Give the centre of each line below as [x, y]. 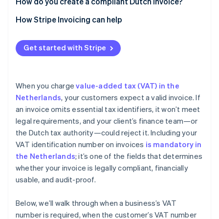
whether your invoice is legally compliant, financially [102, 168]
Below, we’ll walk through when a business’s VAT [96, 203]
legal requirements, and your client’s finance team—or [107, 121]
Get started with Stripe [65, 48]
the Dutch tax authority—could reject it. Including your [107, 133]
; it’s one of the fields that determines [139, 156]
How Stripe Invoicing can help [69, 20]
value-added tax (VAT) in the [128, 86]
